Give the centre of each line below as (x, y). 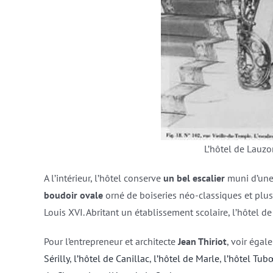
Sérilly (56, 258)
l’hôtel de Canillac (111, 258)
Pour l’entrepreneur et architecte (111, 241)
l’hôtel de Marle (186, 258)
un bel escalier (195, 178)
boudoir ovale (73, 195)
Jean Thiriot (202, 241)
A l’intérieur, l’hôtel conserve (103, 178)
